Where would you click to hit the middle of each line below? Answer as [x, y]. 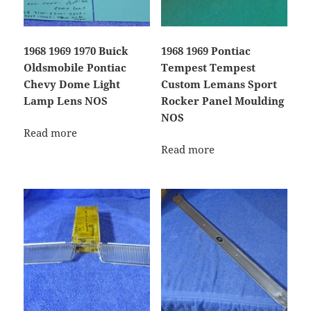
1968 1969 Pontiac [205, 50]
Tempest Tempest [208, 67]
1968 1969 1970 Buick [76, 50]
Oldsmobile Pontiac [75, 67]
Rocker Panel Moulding [222, 100]
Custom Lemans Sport [219, 84]
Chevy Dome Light [72, 84]
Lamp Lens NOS [66, 100]
